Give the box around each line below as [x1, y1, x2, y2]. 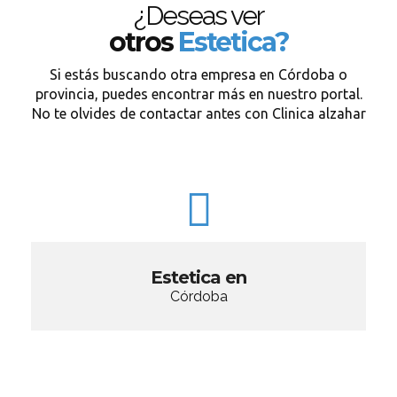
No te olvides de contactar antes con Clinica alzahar [31, 105, 366, 121]
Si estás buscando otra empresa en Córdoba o [50, 66, 347, 82]
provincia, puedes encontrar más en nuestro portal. [35, 86, 362, 102]
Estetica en [151, 267, 246, 288]
